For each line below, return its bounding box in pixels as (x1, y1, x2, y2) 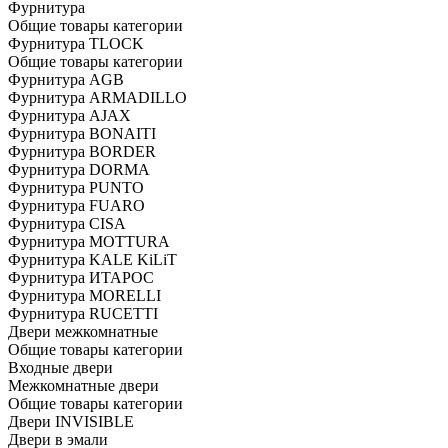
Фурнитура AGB (8, 71, 124, 89)
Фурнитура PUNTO (8, 179, 144, 197)
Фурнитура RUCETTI (8, 305, 158, 323)
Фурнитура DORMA (8, 161, 150, 179)
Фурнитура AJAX (8, 107, 131, 125)
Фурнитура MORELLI (8, 287, 161, 305)
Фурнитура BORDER (8, 143, 156, 161)
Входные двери (8, 359, 113, 377)
